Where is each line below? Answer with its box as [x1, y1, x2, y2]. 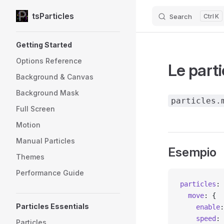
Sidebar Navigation [16, 33, 84, 43]
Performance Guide [16, 168, 84, 177]
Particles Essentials [16, 202, 89, 210]
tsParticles [32, 10, 74, 21]
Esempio [168, 144, 217, 159]
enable [180, 202, 220, 211]
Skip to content [16, 13, 62, 20]
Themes [16, 152, 44, 161]
